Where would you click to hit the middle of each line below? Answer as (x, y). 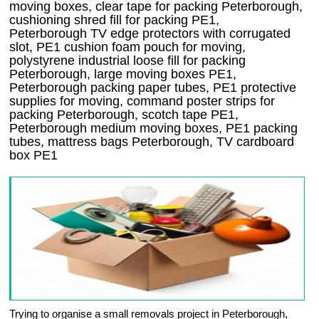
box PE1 (34, 156)
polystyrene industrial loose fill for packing (128, 61)
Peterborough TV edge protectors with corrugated (150, 34)
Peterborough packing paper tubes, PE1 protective (153, 88)
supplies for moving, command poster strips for (142, 101)
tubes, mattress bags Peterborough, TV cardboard (152, 142)
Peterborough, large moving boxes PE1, (123, 74)
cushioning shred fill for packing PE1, (115, 20)
